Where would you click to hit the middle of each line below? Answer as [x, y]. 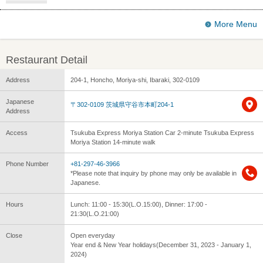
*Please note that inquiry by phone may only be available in [154, 173]
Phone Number [27, 163]
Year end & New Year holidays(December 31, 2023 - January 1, [161, 245]
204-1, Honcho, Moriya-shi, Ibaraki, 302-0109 [135, 80]
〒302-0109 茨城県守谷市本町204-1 [122, 104]
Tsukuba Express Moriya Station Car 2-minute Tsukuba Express [162, 132]
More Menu [236, 24]
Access [17, 132]
